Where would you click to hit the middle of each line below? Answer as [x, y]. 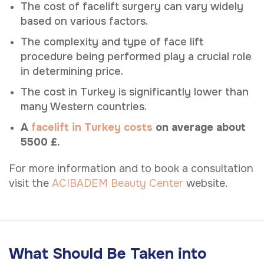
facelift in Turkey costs [92, 127]
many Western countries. [84, 106]
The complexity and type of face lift [112, 42]
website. [205, 183]
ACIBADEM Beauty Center [118, 183]
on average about [199, 127]
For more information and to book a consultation [131, 168]
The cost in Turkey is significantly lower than [135, 92]
